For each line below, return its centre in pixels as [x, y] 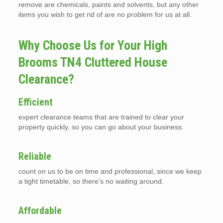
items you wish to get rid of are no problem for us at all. [105, 14]
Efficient [35, 102]
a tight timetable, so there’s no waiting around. [91, 181]
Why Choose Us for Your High [93, 45]
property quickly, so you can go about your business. [101, 127]
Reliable [35, 156]
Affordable [40, 211]
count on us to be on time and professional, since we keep [110, 171]
